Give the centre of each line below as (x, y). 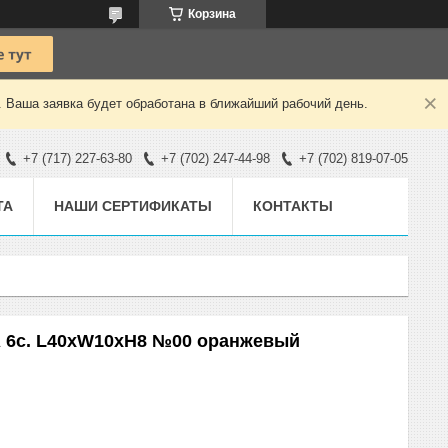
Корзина (212, 14)
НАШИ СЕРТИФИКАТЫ (133, 205)
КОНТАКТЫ (293, 205)
